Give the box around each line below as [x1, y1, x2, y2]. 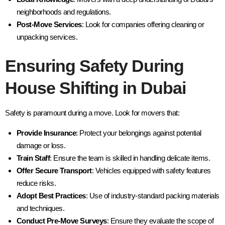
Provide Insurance [16, 128, 76, 137]
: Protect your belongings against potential [76, 128, 201, 137]
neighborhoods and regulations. [16, 8, 111, 17]
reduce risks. [16, 178, 56, 187]
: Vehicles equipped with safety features [91, 166, 211, 175]
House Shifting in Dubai [5, 78, 186, 97]
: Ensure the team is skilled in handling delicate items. [50, 153, 210, 162]
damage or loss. [16, 141, 65, 150]
